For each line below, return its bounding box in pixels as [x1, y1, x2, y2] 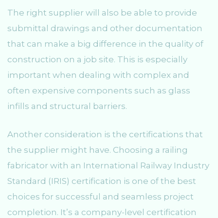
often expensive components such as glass [7, 86, 190, 96]
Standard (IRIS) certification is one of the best [7, 176, 196, 186]
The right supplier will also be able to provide [7, 8, 197, 18]
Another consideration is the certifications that [7, 129, 203, 139]
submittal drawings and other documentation [7, 23, 202, 34]
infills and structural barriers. [7, 101, 127, 111]
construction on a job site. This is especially [7, 54, 187, 65]
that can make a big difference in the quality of [7, 39, 203, 49]
